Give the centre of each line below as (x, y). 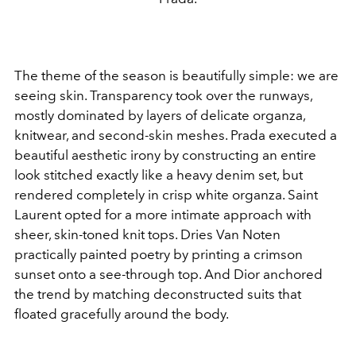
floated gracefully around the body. (122, 314)
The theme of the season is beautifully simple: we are (176, 76)
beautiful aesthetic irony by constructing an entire (165, 155)
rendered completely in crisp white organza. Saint (166, 195)
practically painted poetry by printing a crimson (159, 255)
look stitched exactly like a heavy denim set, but (159, 175)
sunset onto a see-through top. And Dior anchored (168, 275)
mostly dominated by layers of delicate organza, (160, 116)
